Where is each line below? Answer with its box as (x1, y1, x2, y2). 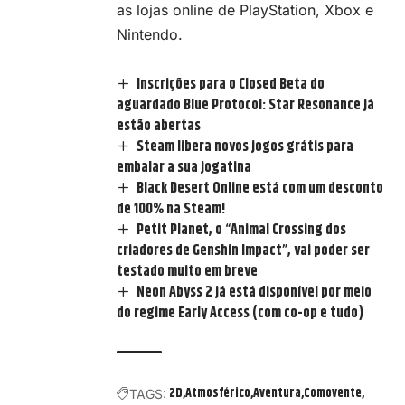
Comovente (304, 382, 362, 403)
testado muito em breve (117, 259, 258, 283)
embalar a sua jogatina (117, 155, 251, 179)
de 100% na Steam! (117, 197, 226, 221)
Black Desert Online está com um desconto (137, 176, 384, 200)
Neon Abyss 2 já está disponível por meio (137, 280, 372, 304)
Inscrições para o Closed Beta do (137, 72, 325, 96)
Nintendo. (117, 24, 183, 43)
